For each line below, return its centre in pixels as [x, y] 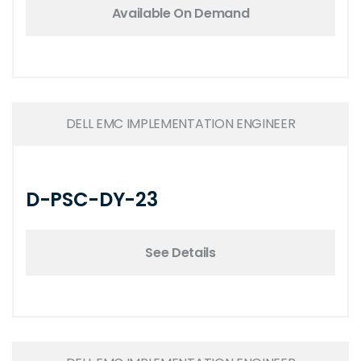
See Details [180, 252]
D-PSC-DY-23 [92, 199]
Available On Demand [180, 13]
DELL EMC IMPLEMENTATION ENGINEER [180, 124]
